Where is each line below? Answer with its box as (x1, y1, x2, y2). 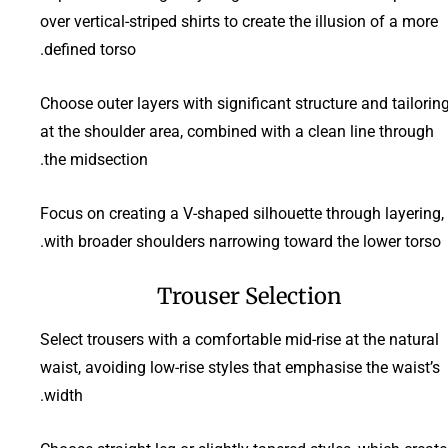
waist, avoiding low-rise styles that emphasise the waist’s (40, 357, 440, 377)
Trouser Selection (156, 281, 342, 310)
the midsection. (44, 149, 148, 169)
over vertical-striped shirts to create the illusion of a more (40, 11, 438, 31)
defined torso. (44, 39, 136, 59)
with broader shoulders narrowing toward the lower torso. (44, 231, 441, 251)
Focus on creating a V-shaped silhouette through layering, (40, 203, 444, 223)
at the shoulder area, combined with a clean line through (40, 121, 434, 141)
